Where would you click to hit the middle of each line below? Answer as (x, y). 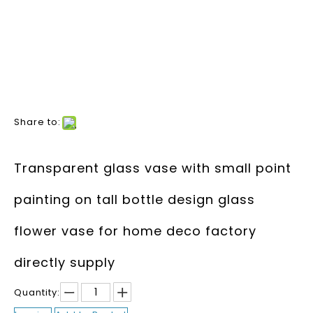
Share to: (37, 122)
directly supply (65, 262)
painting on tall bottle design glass (134, 199)
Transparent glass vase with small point (153, 168)
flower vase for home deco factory (135, 231)
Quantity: (37, 292)
